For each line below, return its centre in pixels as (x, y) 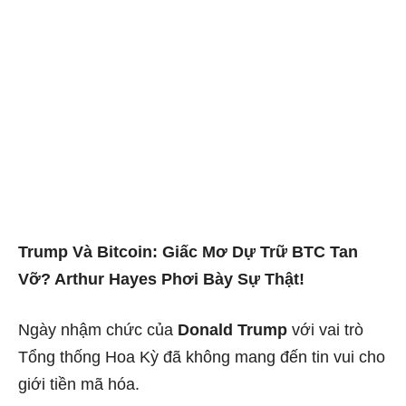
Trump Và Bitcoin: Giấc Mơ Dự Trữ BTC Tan (188, 252)
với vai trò (325, 330)
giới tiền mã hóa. (79, 385)
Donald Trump (232, 330)
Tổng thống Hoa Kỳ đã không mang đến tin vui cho (202, 358)
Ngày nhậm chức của (98, 330)
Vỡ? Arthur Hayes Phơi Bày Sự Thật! (161, 280)
